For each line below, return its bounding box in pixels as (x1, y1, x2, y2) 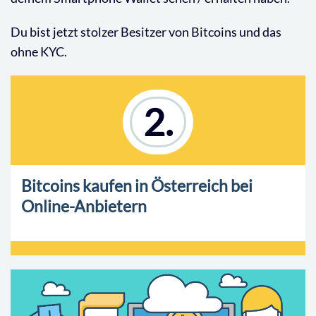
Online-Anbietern (21, 195, 147, 216)
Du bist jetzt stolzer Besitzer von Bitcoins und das (11, 23, 281, 39)
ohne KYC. (11, 43, 67, 59)
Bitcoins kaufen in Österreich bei (21, 175, 253, 195)
